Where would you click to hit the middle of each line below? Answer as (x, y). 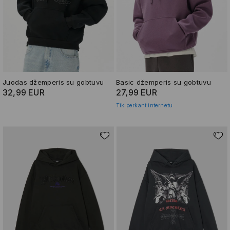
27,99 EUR (137, 92)
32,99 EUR (24, 92)
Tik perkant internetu (145, 105)
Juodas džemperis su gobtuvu (53, 82)
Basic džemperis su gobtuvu (164, 82)
